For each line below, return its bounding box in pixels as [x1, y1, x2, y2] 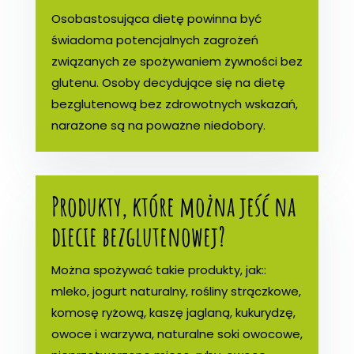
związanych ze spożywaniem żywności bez [51, 52, 303, 70]
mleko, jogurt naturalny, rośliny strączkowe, [51, 282, 301, 299]
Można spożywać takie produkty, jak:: [51, 261, 266, 278]
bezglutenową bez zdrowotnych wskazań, [51, 95, 298, 112]
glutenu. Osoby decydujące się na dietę [51, 73, 285, 91]
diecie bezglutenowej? [51, 217, 225, 254]
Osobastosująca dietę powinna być [51, 9, 262, 27]
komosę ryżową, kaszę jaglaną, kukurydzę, [51, 303, 296, 321]
